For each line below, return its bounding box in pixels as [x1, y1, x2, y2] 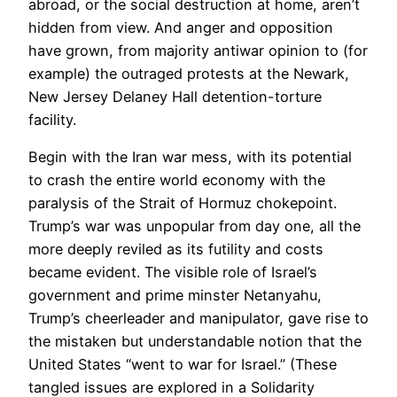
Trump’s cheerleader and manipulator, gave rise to [28, 309, 369, 328]
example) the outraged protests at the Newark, [28, 65, 349, 83]
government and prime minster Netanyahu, [28, 286, 322, 305]
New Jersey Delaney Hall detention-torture [28, 88, 322, 106]
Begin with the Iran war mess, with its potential [28, 148, 352, 167]
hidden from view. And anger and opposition [28, 19, 333, 37]
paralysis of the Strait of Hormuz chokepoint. [28, 194, 337, 213]
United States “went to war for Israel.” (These [28, 355, 337, 374]
